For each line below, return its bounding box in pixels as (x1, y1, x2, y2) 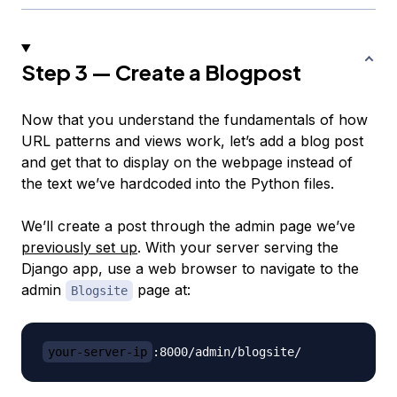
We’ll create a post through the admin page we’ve (21, 216, 355, 235)
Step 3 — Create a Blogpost (21, 58, 301, 85)
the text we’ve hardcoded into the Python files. (21, 174, 334, 192)
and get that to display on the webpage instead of (21, 152, 353, 171)
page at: (133, 280, 191, 299)
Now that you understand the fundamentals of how (21, 110, 368, 128)
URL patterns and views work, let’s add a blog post (21, 131, 363, 150)
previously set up (21, 237, 137, 256)
